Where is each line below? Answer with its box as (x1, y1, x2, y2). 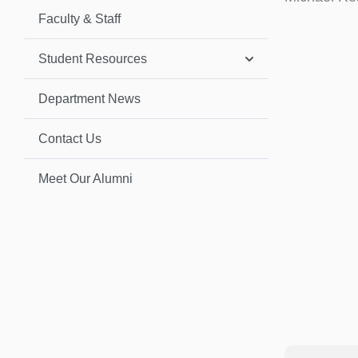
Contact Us (38, 131, 101, 145)
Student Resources (38, 51, 147, 66)
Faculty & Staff (38, 11, 121, 26)
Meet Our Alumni (38, 171, 133, 185)
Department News (38, 91, 141, 105)
